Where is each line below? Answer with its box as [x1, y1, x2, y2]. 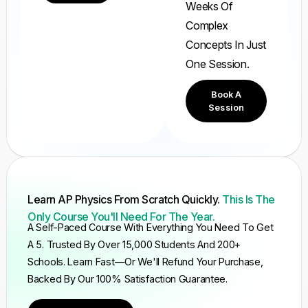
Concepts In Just [186, 37, 267, 52]
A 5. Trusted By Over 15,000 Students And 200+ [27, 239, 241, 251]
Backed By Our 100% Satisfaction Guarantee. [27, 273, 228, 285]
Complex [186, 18, 229, 32]
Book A [210, 89, 242, 100]
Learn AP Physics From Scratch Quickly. [27, 192, 223, 207]
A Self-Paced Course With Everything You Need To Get [27, 221, 274, 234]
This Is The [222, 192, 276, 207]
